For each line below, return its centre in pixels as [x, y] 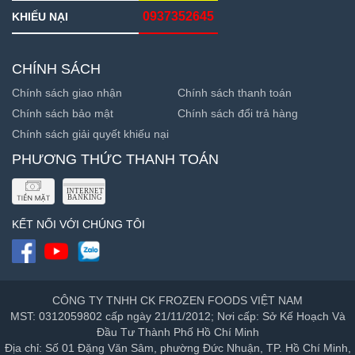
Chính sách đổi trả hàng [238, 114]
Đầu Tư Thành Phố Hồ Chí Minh [177, 332]
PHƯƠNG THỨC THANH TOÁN [115, 160]
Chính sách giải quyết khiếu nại [90, 134]
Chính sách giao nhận [67, 93]
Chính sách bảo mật [63, 114]
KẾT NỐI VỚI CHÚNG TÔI [78, 225]
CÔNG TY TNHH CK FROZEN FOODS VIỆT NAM [177, 301]
